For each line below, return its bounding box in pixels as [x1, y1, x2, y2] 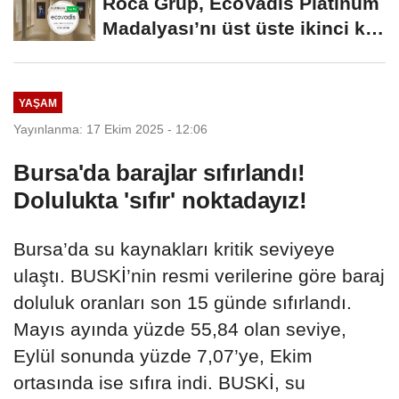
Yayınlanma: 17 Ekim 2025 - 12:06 [13, 122, 208, 137]
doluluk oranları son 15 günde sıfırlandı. [13, 292, 352, 313]
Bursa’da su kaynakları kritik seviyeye [13, 239, 335, 260]
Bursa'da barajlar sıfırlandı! [13, 159, 306, 187]
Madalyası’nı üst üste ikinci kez [102, 18, 386, 39]
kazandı [102, 43, 173, 64]
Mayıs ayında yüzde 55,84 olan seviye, [13, 319, 346, 340]
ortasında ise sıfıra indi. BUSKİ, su [13, 372, 305, 394]
